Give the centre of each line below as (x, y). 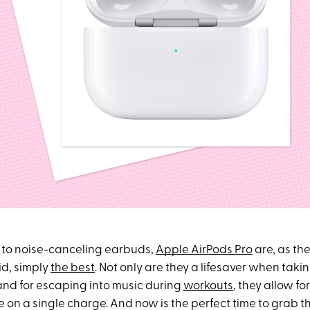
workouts (208, 286)
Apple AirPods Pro (204, 250)
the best (73, 268)
